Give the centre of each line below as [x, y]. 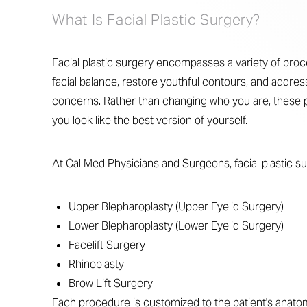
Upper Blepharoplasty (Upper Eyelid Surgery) [176, 207]
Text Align [205, 284]
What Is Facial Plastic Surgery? [157, 20]
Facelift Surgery [107, 245]
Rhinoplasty [97, 264]
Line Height [79, 284]
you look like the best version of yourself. [150, 120]
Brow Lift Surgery [111, 283]
